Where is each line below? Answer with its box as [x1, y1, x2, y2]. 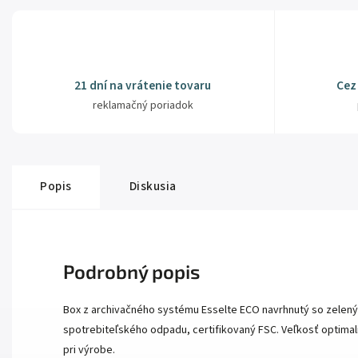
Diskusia [129, 177, 177, 196]
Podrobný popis [63, 260, 200, 284]
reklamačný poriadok [92, 97, 193, 114]
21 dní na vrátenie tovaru [74, 77, 212, 95]
